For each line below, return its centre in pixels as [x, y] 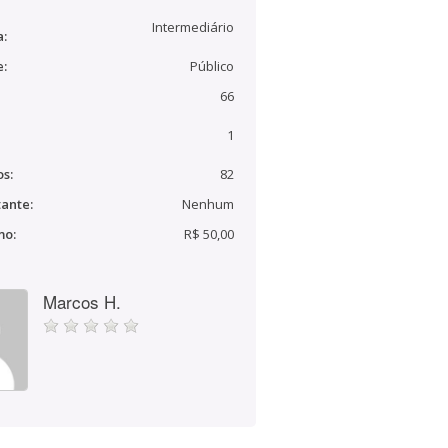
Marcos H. [82, 301]
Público [212, 66]
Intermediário [193, 27]
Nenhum [208, 204]
